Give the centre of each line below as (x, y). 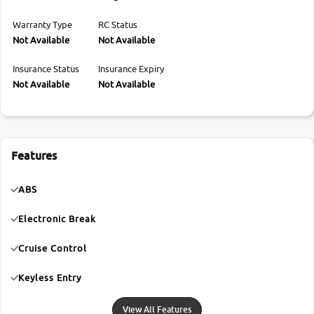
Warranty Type (42, 25)
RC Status (118, 25)
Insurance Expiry (131, 69)
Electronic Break (57, 219)
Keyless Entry (50, 278)
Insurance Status (46, 69)
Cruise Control (53, 248)
